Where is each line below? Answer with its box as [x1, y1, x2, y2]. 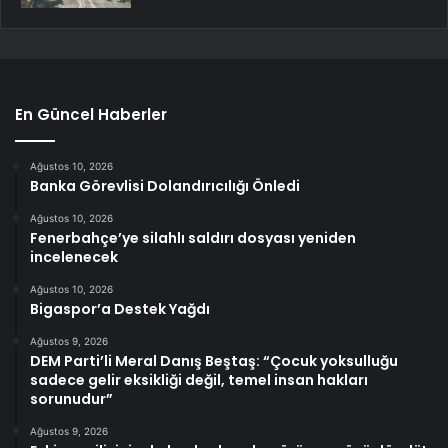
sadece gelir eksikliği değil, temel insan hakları [30, 370, 368, 391]
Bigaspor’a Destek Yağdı [30, 299, 210, 320]
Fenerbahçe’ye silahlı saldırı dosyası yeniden [30, 228, 356, 249]
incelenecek [30, 247, 118, 268]
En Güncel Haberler [15, 104, 167, 126]
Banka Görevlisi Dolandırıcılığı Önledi [30, 176, 300, 197]
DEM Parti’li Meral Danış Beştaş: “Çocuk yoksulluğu [30, 351, 398, 372]
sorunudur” [30, 389, 113, 410]
